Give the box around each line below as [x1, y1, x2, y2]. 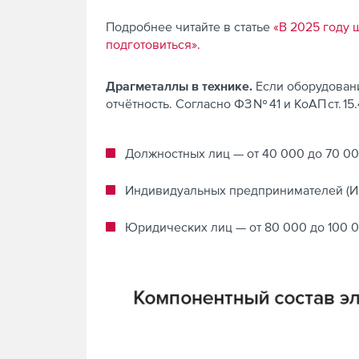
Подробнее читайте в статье [106, 19, 273, 34]
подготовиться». [106, 37, 200, 51]
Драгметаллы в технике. [106, 79, 256, 93]
